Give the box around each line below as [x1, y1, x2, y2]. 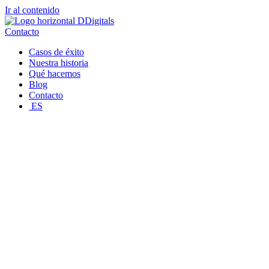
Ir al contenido [5, 5, 59, 15]
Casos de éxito [29, 47, 84, 57]
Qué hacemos [29, 68, 80, 79]
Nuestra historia [29, 58, 88, 68]
